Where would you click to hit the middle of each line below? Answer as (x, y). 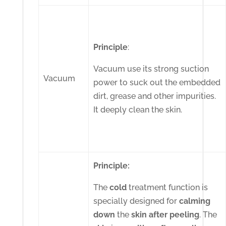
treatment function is (168, 188)
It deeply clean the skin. (138, 110)
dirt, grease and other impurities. (155, 96)
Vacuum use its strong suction (151, 69)
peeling (185, 215)
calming (195, 201)
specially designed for (136, 201)
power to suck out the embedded (157, 83)
